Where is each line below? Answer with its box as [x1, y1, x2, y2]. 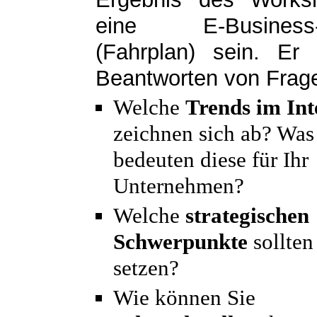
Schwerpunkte [113, 230, 248, 254]
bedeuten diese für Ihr [113, 148, 309, 172]
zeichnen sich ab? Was [113, 122, 314, 146]
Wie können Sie [113, 286, 255, 310]
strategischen [185, 204, 309, 228]
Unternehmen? [113, 174, 244, 198]
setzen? [113, 256, 179, 280]
